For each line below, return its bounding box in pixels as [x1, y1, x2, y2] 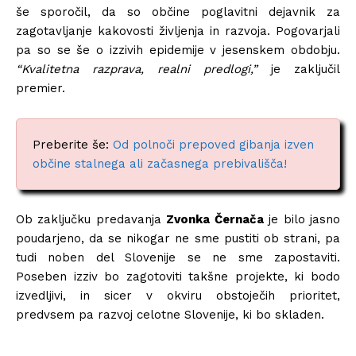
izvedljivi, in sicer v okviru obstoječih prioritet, [16, 288, 340, 303]
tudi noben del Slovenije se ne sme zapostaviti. [16, 250, 340, 265]
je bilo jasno [263, 211, 341, 226]
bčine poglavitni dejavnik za [159, 4, 340, 19]
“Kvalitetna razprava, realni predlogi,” [16, 61, 257, 76]
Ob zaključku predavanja [16, 211, 167, 226]
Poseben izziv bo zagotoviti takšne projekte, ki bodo [16, 269, 340, 284]
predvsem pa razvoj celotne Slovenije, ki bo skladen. [16, 307, 324, 322]
